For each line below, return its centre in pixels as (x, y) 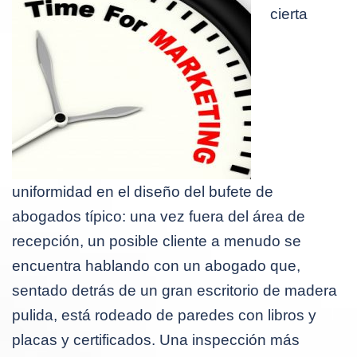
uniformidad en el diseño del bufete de (143, 191)
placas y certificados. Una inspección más (156, 339)
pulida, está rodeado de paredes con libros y (164, 315)
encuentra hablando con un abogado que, (156, 265)
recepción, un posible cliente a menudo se (157, 241)
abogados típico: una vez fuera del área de (159, 216)
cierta (289, 14)
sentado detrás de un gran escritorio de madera (175, 290)
